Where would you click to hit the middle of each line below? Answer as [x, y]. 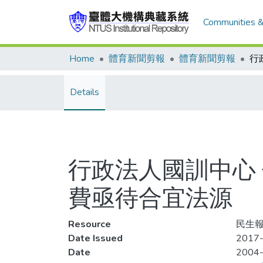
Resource [90, 224]
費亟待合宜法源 [150, 198]
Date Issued [95, 238]
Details [85, 92]
